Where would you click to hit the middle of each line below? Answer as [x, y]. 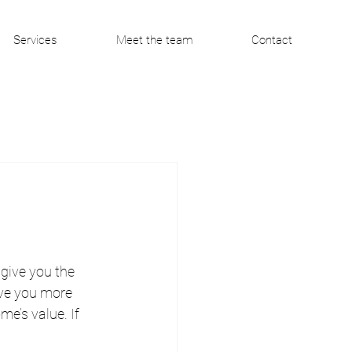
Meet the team [154, 40]
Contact [272, 40]
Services [35, 40]
